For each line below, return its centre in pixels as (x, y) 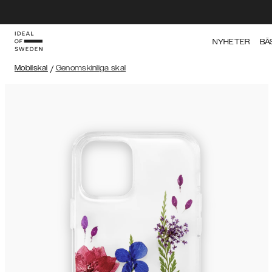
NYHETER (231, 42)
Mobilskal (31, 68)
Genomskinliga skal (91, 68)
